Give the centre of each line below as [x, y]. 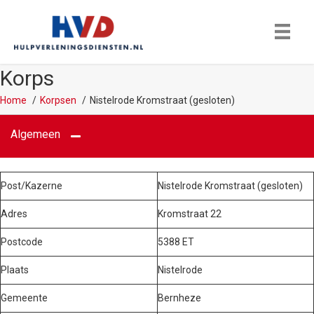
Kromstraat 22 [190, 213]
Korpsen [58, 100]
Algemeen [35, 134]
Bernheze [179, 298]
